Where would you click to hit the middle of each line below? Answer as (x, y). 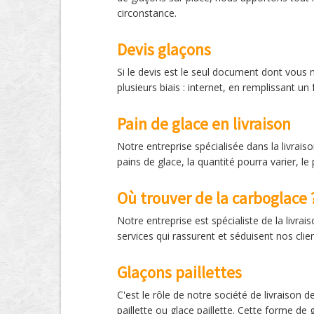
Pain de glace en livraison (204, 124)
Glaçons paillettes (179, 272)
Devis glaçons (164, 49)
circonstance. (147, 13)
